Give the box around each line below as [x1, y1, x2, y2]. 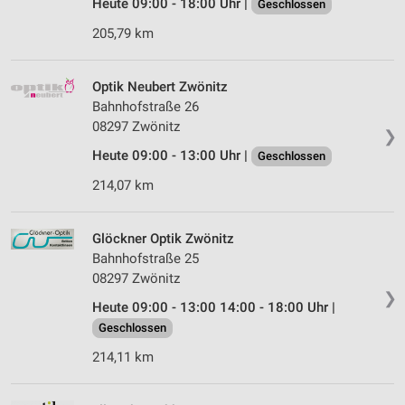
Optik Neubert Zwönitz [92, 79, 228, 96]
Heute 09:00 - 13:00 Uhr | [92, 147, 251, 165]
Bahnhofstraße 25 [92, 250, 199, 268]
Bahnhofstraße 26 [92, 99, 199, 116]
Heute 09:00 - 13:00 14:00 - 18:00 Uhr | [92, 299, 335, 316]
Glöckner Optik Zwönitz [92, 231, 234, 248]
